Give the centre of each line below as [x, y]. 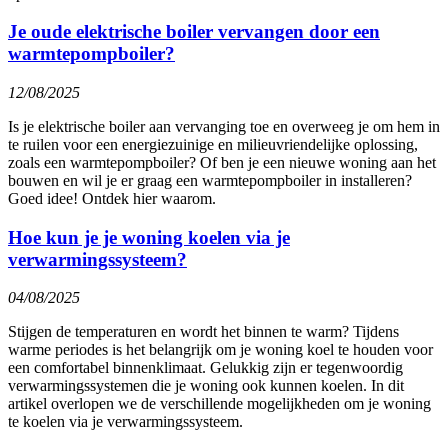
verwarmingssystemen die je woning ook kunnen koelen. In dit [206, 386]
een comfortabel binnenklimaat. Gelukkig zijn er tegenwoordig [205, 368]
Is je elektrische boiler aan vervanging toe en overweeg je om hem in [224, 126]
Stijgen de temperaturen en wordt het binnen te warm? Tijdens [203, 332]
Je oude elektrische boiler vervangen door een [194, 32]
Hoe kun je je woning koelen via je [149, 237]
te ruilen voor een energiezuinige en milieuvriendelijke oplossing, [213, 144]
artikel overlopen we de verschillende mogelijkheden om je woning [219, 404]
